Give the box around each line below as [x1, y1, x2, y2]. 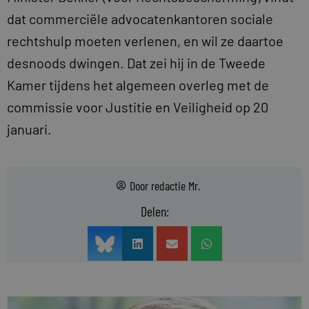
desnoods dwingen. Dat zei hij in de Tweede [7, 54, 266, 71]
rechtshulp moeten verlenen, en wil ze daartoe [7, 32, 283, 49]
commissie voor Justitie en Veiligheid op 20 [7, 99, 268, 115]
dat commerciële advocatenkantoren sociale [7, 10, 273, 27]
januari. [7, 121, 52, 137]
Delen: [140, 203, 169, 219]
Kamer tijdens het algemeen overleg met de [7, 77, 269, 93]
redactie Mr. [150, 178, 200, 193]
